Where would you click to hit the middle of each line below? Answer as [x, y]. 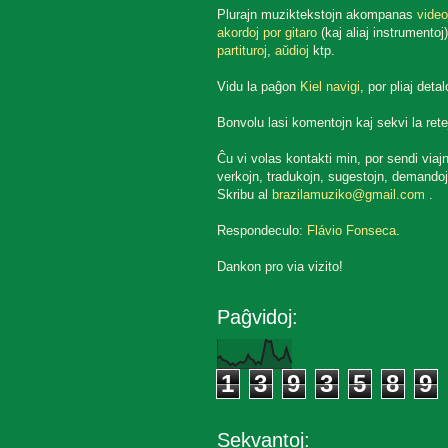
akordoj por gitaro [266, 33]
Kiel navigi [329, 87]
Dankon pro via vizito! [279, 267]
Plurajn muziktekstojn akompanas [316, 15]
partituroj [241, 51]
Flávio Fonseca [351, 231]
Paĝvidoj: [257, 317]
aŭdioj [291, 51]
